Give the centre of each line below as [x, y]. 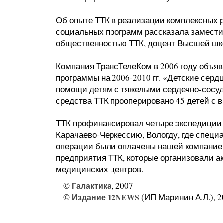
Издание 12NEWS [106, 197]
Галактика [92, 185]
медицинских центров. [100, 169]
